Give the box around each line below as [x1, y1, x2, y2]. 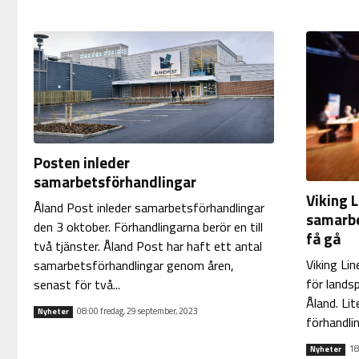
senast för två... [33, 274, 120, 294]
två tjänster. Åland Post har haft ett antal [33, 236, 262, 256]
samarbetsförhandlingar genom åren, [33, 255, 234, 275]
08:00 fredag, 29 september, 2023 [76, 305, 198, 318]
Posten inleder [33, 150, 130, 174]
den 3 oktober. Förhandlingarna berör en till [33, 216, 263, 236]
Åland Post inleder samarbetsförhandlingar [33, 197, 264, 217]
